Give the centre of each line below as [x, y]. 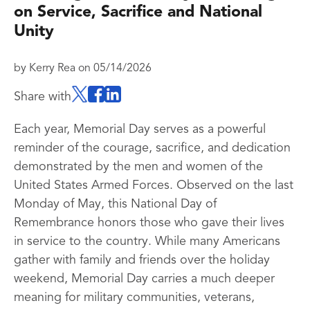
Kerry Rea [52, 69]
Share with [43, 97]
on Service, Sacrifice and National [138, 13]
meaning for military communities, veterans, [134, 298]
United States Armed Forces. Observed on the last [154, 185]
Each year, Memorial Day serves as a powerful [140, 129]
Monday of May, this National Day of [115, 204]
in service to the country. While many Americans [147, 241]
